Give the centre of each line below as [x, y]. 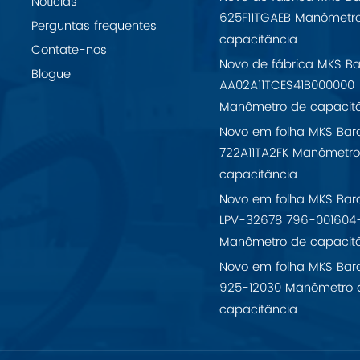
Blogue [51, 75]
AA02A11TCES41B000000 [287, 86]
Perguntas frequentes [94, 27]
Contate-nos [69, 51]
